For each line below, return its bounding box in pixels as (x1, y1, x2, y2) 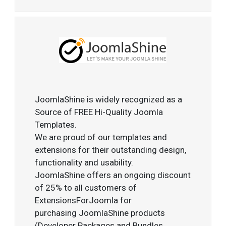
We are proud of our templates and (35, 132, 167, 142)
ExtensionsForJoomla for (35, 195, 132, 205)
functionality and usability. (35, 157, 134, 167)
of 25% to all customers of (35, 182, 137, 193)
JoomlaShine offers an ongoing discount (35, 169, 191, 180)
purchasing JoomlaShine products (35, 207, 165, 218)
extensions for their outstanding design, (35, 144, 187, 155)
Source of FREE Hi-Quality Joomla (35, 106, 163, 117)
